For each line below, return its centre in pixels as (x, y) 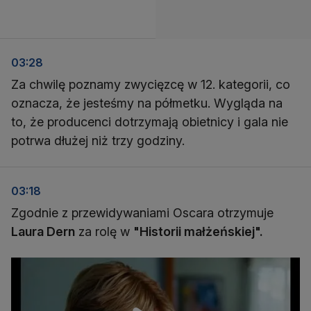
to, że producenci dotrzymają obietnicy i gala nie (150, 122)
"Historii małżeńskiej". (198, 232)
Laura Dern (43, 232)
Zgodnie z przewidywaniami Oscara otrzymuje (142, 213)
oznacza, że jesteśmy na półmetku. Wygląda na (147, 103)
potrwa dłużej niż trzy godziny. (98, 141)
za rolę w (104, 232)
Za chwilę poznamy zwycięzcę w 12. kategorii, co (151, 85)
